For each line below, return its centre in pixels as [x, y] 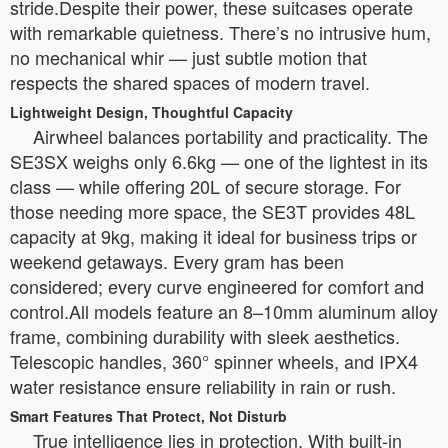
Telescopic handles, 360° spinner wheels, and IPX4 [214, 361]
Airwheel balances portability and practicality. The [230, 136]
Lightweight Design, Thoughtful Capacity [151, 112]
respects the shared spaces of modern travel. [190, 82]
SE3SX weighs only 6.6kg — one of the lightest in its [219, 161]
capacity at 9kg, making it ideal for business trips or [213, 236]
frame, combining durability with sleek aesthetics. [205, 336]
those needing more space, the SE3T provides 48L [212, 211]
